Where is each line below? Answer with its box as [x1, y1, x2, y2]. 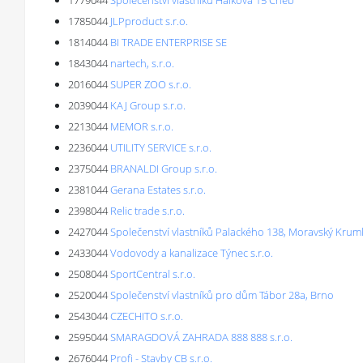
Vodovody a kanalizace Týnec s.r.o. [110, 246, 273, 260]
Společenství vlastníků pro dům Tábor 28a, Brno [110, 288, 334, 302]
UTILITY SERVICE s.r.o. [110, 140, 211, 155]
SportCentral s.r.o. [110, 267, 195, 281]
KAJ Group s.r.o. [110, 98, 186, 113]
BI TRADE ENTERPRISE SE [110, 35, 227, 49]
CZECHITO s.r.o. [110, 309, 183, 323]
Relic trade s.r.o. [110, 203, 185, 218]
